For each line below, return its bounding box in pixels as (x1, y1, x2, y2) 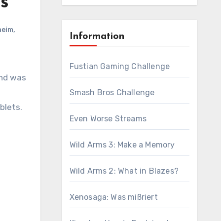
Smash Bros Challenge (69, 88, 155, 97)
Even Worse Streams (69, 114, 147, 123)
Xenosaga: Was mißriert (69, 192, 158, 202)
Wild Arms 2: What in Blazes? (69, 166, 179, 176)
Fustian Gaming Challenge (69, 62, 170, 71)
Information (69, 32, 124, 41)
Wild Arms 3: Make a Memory (69, 140, 175, 149)
